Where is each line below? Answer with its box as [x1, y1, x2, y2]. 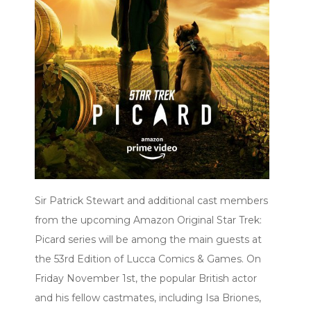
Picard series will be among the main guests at [35, 233, 262, 246]
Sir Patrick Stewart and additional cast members [35, 194, 268, 207]
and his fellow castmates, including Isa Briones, [35, 291, 261, 304]
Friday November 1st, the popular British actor [35, 271, 257, 285]
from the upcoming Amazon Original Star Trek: [35, 213, 262, 226]
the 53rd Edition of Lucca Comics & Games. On [35, 252, 261, 265]
